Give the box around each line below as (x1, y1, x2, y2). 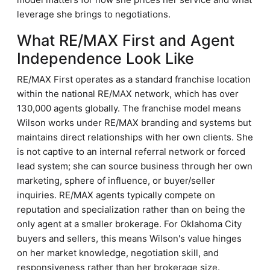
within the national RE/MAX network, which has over (17, 88, 239, 99)
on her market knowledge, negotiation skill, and (17, 247, 219, 259)
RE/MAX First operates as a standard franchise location (17, 74, 251, 85)
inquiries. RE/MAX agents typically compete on (17, 189, 215, 201)
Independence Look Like (17, 49, 194, 67)
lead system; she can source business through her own (17, 160, 253, 172)
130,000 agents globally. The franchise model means (17, 102, 241, 114)
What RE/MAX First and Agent (17, 31, 234, 49)
